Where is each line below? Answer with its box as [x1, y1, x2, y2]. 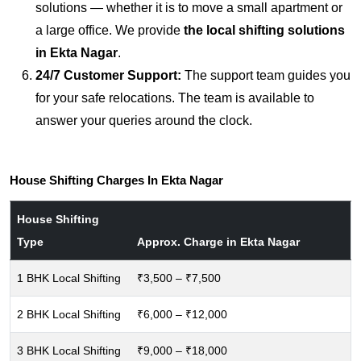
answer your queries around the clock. [35, 114, 252, 127]
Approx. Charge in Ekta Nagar [137, 235, 300, 248]
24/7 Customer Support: [35, 68, 181, 82]
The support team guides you [181, 68, 351, 82]
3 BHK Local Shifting [17, 344, 121, 357]
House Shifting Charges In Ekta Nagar [10, 173, 223, 187]
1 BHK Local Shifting [17, 272, 121, 284]
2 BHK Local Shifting [17, 308, 121, 321]
